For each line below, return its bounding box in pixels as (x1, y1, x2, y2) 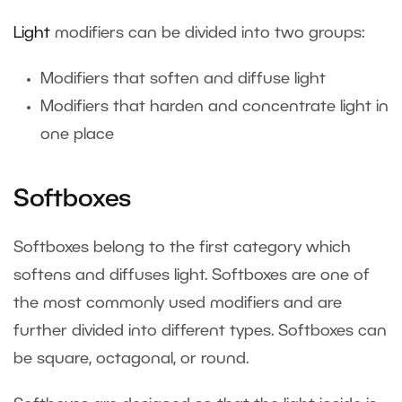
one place (40, 127, 114, 143)
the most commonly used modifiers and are (13, 296, 342, 311)
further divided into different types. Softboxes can (13, 324, 387, 339)
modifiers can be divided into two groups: (50, 26, 365, 41)
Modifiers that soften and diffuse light (40, 72, 326, 87)
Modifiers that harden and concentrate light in (40, 100, 389, 115)
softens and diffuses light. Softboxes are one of (13, 268, 370, 284)
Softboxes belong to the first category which (13, 240, 351, 256)
